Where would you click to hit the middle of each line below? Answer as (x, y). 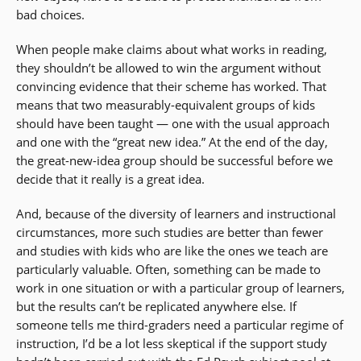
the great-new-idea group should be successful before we (174, 161)
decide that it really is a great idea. (110, 179)
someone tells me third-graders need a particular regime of (180, 325)
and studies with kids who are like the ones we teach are (172, 251)
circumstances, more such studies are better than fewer (170, 232)
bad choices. (50, 15)
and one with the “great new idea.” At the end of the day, (172, 142)
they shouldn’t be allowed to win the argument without (168, 68)
